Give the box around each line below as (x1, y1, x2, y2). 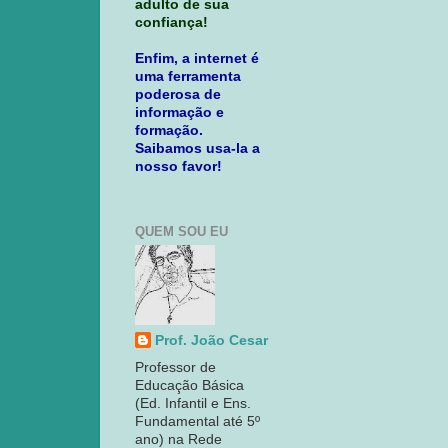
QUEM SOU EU (135, 223, 228, 239)
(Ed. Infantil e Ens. (135, 395, 251, 411)
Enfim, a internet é (135, 50, 259, 66)
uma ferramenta (135, 68, 241, 84)
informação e (135, 104, 224, 120)
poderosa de (135, 86, 221, 102)
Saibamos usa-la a (135, 140, 260, 156)
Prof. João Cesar (155, 332, 268, 348)
